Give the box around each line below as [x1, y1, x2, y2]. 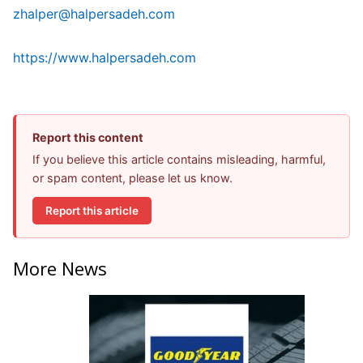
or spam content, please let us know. [32, 171, 233, 186]
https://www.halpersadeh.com [13, 49, 196, 66]
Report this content [32, 130, 143, 145]
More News [13, 255, 107, 280]
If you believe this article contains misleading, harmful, [32, 152, 326, 167]
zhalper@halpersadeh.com [13, 6, 175, 23]
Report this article [45, 203, 139, 217]
